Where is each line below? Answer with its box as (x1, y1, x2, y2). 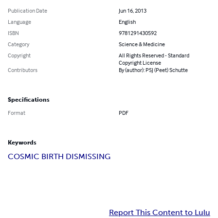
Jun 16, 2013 (119, 7, 146, 15)
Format (8, 109, 25, 117)
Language (8, 18, 31, 26)
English (119, 18, 136, 26)
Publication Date (8, 7, 47, 15)
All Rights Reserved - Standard (119, 52, 189, 59)
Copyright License (119, 59, 161, 67)
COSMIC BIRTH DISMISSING (8, 152, 110, 162)
